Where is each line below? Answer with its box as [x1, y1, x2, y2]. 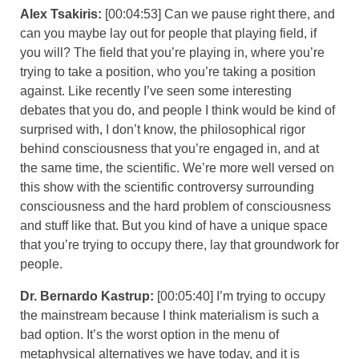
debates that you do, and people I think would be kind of [20, 103, 335, 117]
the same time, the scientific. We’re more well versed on [20, 160, 334, 175]
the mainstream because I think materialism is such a [20, 308, 319, 322]
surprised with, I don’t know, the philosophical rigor [20, 122, 305, 136]
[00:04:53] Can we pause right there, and [105, 6, 335, 21]
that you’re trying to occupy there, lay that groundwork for [20, 237, 339, 252]
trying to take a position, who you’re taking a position [20, 64, 316, 79]
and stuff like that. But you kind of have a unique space [20, 218, 328, 232]
